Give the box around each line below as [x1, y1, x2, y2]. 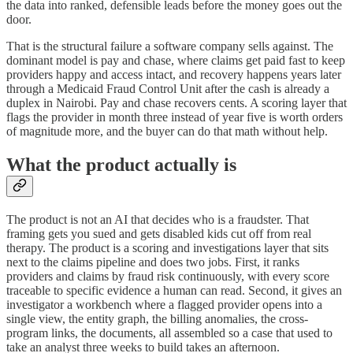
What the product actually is [6, 154, 236, 175]
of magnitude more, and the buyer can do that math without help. [6, 124, 328, 138]
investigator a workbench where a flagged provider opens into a [6, 297, 322, 311]
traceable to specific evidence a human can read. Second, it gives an [6, 283, 342, 297]
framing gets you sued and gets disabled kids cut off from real [6, 226, 311, 240]
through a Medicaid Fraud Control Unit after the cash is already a [6, 81, 329, 95]
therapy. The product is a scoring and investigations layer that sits [6, 240, 329, 255]
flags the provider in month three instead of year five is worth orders [6, 110, 343, 124]
